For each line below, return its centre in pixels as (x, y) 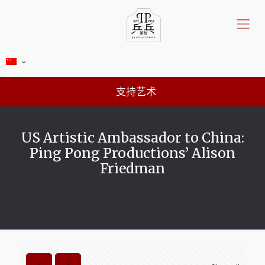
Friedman (132, 168)
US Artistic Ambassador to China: (132, 138)
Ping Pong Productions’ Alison (132, 153)
